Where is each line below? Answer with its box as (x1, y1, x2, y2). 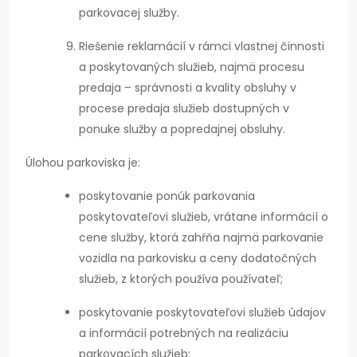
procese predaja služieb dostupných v (79, 100, 289, 116)
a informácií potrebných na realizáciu (79, 324, 288, 341)
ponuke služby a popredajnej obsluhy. (79, 120, 285, 137)
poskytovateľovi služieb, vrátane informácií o (79, 208, 328, 225)
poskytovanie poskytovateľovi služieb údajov (79, 304, 326, 320)
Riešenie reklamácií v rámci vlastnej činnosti (79, 37, 324, 54)
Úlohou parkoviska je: (25, 154, 140, 171)
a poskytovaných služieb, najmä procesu (79, 58, 304, 75)
